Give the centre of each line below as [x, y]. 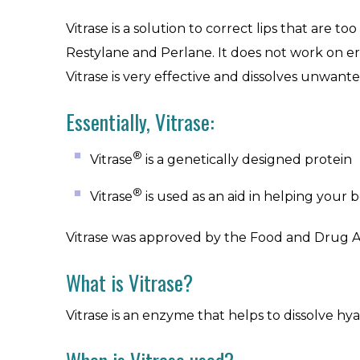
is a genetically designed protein [247, 160]
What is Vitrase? [129, 282]
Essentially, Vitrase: [140, 122]
